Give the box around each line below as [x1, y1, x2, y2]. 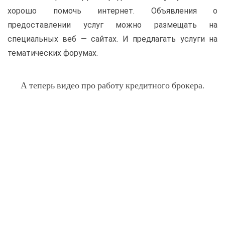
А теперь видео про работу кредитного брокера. [21, 79, 204, 91]
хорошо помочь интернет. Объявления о [8, 6, 217, 16]
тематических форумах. [8, 48, 98, 58]
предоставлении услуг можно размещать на [8, 20, 217, 30]
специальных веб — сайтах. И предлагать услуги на [8, 34, 217, 44]
